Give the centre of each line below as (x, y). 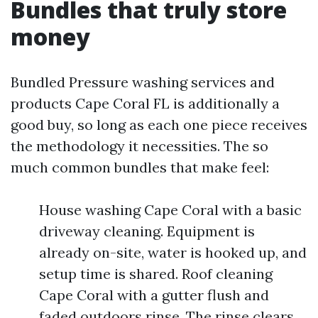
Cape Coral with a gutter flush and (154, 295)
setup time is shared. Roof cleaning (156, 274)
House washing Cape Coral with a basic (170, 210)
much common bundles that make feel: (140, 167)
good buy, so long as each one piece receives (159, 125)
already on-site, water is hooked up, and (173, 252)
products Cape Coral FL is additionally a (145, 103)
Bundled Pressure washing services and (143, 82)
